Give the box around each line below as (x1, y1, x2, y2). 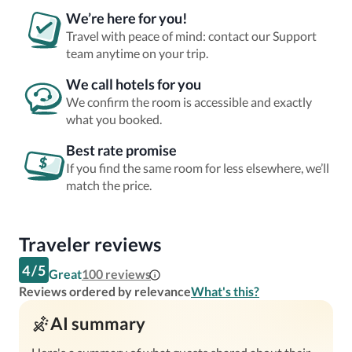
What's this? (191, 284, 259, 299)
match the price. (66, 178, 152, 192)
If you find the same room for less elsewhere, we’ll (66, 160, 329, 175)
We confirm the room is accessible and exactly (66, 94, 312, 109)
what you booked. (66, 112, 162, 126)
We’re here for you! (66, 9, 187, 27)
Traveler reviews (19, 233, 161, 255)
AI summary (50, 313, 145, 334)
